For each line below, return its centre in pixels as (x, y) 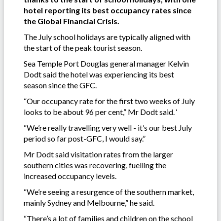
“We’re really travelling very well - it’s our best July (108, 128)
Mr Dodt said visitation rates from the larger (98, 154)
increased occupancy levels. (70, 176)
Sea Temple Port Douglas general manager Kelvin (106, 64)
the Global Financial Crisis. (72, 21)
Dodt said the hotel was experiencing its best (99, 74)
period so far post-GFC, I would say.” (85, 139)
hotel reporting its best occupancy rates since (108, 10)
